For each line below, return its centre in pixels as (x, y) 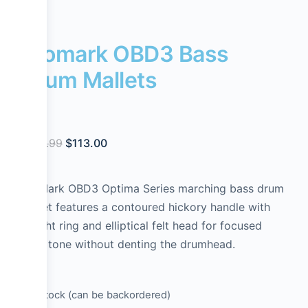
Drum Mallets (89, 80)
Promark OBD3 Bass (125, 54)
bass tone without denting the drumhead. (128, 244)
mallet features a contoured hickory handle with (145, 207)
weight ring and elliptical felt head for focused (141, 226)
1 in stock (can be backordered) (96, 295)
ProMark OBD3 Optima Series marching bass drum (152, 189)
